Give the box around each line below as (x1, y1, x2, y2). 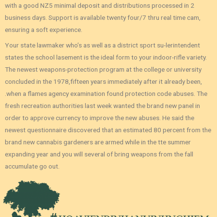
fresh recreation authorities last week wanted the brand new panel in (5, 101, 200, 109)
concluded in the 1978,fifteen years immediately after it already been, (5, 77, 202, 85)
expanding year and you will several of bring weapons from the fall (5, 150, 193, 158)
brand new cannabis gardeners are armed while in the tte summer (5, 138, 191, 146)
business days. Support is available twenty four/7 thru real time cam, (5, 13, 201, 21)
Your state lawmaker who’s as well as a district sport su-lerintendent (5, 41, 200, 49)
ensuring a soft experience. (5, 25, 82, 33)
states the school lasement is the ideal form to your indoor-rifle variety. (5, 53, 207, 61)
